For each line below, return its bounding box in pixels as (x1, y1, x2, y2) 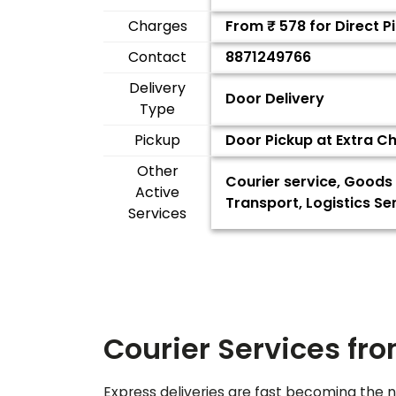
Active (135, 182, 179, 202)
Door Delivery (225, 88, 324, 109)
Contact (128, 47, 187, 67)
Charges (127, 16, 187, 36)
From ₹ (225, 16, 279, 36)
